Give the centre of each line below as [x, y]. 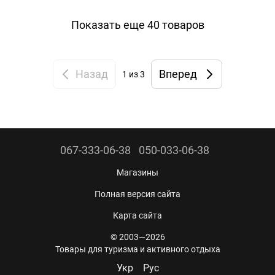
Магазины [137, 172]
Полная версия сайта [137, 194]
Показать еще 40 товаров [137, 25]
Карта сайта [137, 215]
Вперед [178, 74]
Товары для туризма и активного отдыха [137, 249]
